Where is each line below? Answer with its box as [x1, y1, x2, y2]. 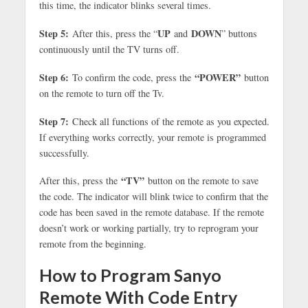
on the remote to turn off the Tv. [38, 86, 168, 100]
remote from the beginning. [38, 237, 150, 251]
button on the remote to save [144, 174, 258, 188]
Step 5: [38, 25, 69, 41]
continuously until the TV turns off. [38, 42, 179, 56]
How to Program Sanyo [38, 265, 221, 286]
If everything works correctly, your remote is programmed [38, 130, 266, 144]
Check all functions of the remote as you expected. [68, 114, 269, 128]
